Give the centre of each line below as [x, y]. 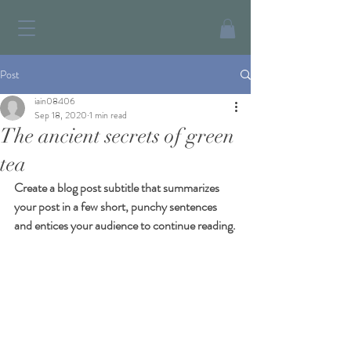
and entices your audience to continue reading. [125, 226]
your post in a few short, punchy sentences [117, 207]
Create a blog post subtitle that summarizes [118, 188]
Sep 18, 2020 [61, 116]
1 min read [108, 116]
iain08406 [55, 101]
